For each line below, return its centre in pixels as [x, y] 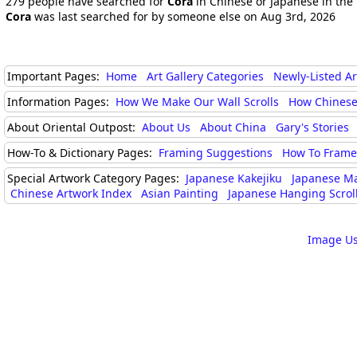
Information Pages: [60, 102]
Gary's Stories [312, 127]
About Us [166, 127]
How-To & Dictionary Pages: [81, 153]
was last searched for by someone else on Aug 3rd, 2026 [183, 16]
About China [233, 127]
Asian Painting [180, 193]
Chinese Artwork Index [71, 193]
